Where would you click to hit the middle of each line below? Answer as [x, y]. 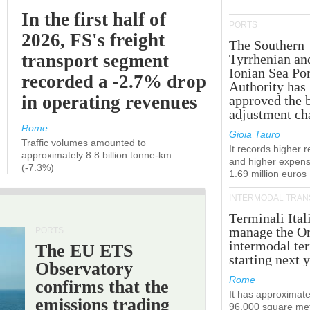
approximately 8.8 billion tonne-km [97, 155]
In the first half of [94, 19]
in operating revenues [109, 102]
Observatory [84, 269]
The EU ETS [84, 251]
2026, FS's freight [93, 40]
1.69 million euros [268, 174]
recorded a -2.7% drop [114, 82]
